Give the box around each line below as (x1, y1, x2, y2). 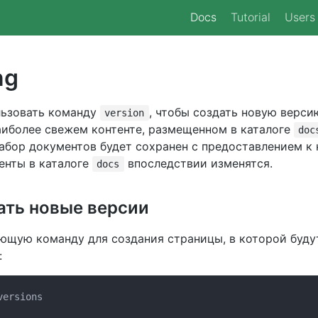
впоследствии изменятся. (124, 156, 273, 170)
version (104, 107, 145, 119)
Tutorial (231, 9, 270, 24)
